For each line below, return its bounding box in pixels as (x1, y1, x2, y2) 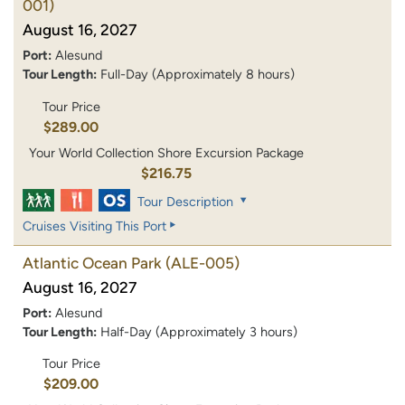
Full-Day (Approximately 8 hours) (100, 66, 295, 83)
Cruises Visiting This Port (23, 217, 166, 234)
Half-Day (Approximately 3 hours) (100, 323, 297, 340)
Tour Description (137, 193, 233, 210)
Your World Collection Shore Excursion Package (29, 144, 305, 161)
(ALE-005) (165, 253, 240, 272)
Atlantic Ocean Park (23, 253, 162, 272)
